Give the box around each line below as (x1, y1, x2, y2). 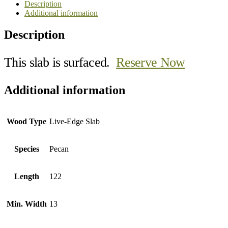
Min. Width (6, 199, 47, 208)
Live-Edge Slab (49, 117, 100, 126)
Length (14, 172, 39, 181)
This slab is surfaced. (4, 54, 117, 70)
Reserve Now (116, 54, 185, 70)
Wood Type (7, 117, 46, 126)
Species (14, 144, 39, 153)
